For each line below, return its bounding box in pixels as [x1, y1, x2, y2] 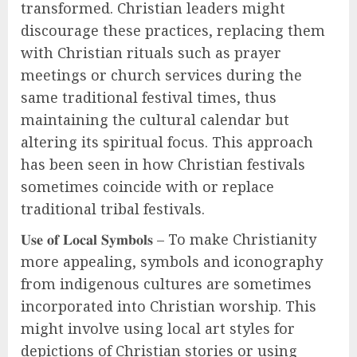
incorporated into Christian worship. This [21, 296, 316, 316]
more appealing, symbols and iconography [21, 252, 323, 271]
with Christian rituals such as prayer [21, 43, 281, 62]
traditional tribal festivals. [21, 199, 205, 218]
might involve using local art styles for [21, 319, 295, 338]
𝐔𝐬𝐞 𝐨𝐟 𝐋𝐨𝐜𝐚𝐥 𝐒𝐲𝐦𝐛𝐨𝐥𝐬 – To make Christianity [21, 229, 316, 249]
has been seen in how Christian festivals [21, 155, 305, 174]
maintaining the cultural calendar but [21, 110, 289, 129]
